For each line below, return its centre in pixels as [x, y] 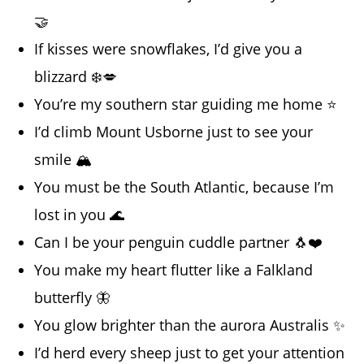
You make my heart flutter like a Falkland [174, 270]
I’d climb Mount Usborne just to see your [174, 132]
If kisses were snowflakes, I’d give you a [169, 49]
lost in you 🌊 [80, 215]
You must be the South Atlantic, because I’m [184, 187]
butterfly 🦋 [73, 298]
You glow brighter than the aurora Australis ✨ [190, 325]
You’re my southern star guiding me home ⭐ [186, 104]
